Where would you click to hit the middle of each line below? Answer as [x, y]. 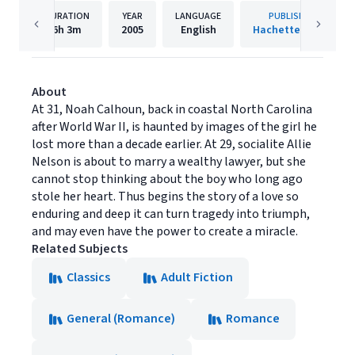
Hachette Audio [292, 31]
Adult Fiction [197, 278]
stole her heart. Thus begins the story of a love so [165, 197]
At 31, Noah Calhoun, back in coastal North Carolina [172, 110]
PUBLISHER [292, 17]
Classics [88, 278]
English [198, 31]
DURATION [67, 17]
